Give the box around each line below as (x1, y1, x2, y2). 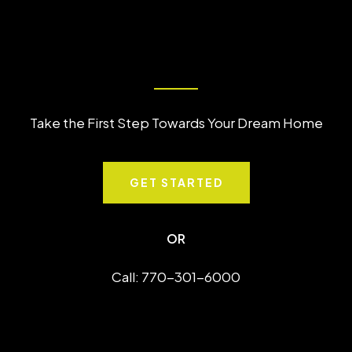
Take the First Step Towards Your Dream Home (29, 114, 323, 131)
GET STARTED (129, 175, 223, 189)
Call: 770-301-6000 (112, 268, 240, 285)
